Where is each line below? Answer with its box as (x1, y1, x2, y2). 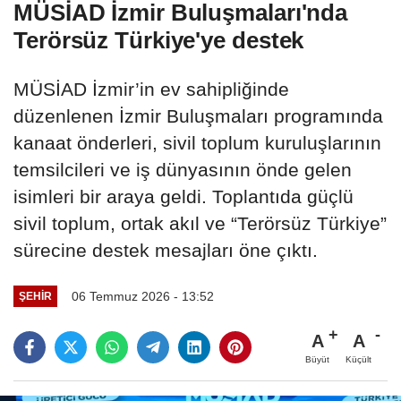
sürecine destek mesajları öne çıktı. (13, 240, 318, 261)
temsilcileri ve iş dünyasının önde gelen (13, 159, 352, 181)
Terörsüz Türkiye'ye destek (13, 27, 304, 55)
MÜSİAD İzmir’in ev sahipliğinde (13, 79, 289, 100)
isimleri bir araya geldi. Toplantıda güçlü (13, 186, 354, 208)
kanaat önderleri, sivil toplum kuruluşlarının (13, 132, 381, 154)
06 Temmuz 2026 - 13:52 (71, 288, 214, 303)
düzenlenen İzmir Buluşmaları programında (13, 106, 383, 127)
